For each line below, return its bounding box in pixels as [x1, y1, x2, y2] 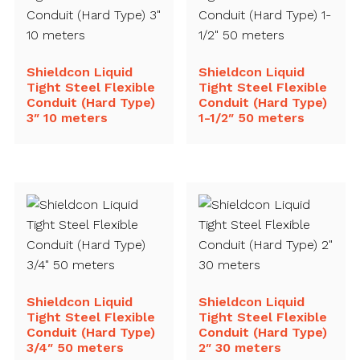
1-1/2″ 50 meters [198, 110, 305, 126]
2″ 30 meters [198, 339, 282, 355]
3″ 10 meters [26, 110, 108, 126]
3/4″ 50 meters [26, 339, 124, 355]
